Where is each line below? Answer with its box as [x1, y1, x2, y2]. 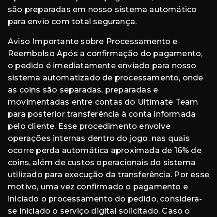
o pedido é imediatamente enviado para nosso [8, 61, 197, 71]
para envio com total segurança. [8, 17, 137, 27]
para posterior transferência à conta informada [8, 109, 196, 119]
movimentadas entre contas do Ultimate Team [8, 97, 199, 107]
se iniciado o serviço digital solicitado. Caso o [8, 206, 190, 216]
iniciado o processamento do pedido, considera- [8, 194, 202, 204]
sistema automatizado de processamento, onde [8, 73, 203, 83]
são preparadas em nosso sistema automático [8, 5, 197, 15]
